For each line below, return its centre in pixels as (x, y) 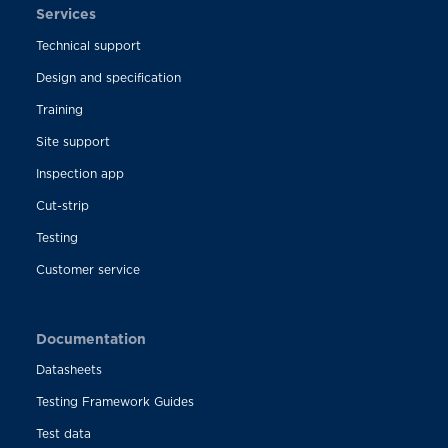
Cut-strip (62, 205)
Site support (72, 141)
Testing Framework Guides (114, 401)
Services (65, 13)
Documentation (90, 338)
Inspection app (79, 173)
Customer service (87, 269)
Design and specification (108, 77)
